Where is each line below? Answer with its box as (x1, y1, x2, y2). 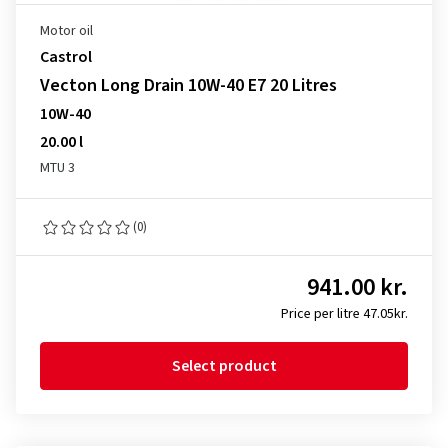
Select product (171, 355, 277, 377)
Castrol (40, 46, 92, 68)
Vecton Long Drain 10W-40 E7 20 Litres (40, 73, 337, 98)
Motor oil (40, 21, 93, 41)
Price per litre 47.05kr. (281, 304, 408, 324)
